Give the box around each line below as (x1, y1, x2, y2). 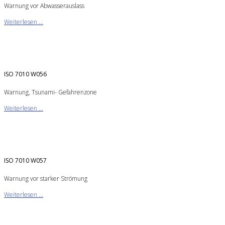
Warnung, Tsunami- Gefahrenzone (4, 87, 97, 96)
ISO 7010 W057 (4, 156, 47, 165)
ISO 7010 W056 (4, 69, 47, 78)
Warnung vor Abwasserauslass (4, 1, 84, 10)
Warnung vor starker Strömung (4, 174, 87, 183)
